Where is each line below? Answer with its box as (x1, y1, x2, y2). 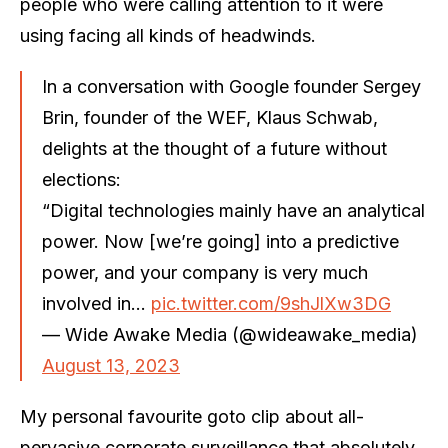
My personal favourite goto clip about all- (20, 405, 364, 427)
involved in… (42, 292, 151, 314)
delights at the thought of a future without (42, 137, 387, 159)
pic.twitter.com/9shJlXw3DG (151, 292, 391, 314)
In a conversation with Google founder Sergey (42, 75, 421, 97)
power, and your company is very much (42, 261, 368, 283)
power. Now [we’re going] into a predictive (42, 230, 399, 252)
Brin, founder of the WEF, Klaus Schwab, (42, 106, 378, 128)
